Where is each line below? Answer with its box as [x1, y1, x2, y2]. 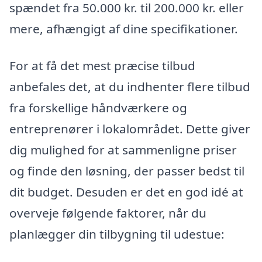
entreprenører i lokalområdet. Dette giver [9, 120, 250, 137]
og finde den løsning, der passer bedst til [9, 163, 244, 180]
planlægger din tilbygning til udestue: [9, 226, 225, 243]
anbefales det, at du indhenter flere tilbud [9, 78, 250, 95]
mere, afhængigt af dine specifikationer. [9, 20, 238, 37]
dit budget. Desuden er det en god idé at [9, 184, 243, 201]
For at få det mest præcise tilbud [9, 57, 195, 74]
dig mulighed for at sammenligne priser [9, 142, 237, 158]
